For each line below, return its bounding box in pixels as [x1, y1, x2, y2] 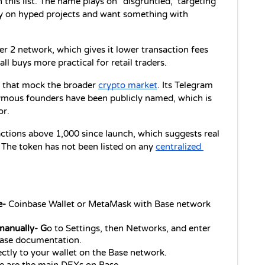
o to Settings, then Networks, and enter [47, 223, 211, 234]
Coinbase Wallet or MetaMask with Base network [8, 199, 211, 209]
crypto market [98, 80, 157, 91]
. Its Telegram [157, 80, 213, 91]
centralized [156, 141, 201, 152]
